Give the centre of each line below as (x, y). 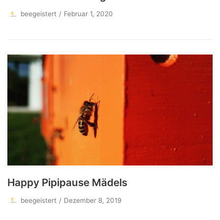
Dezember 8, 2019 (93, 201)
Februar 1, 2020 (88, 14)
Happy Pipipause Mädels (67, 183)
